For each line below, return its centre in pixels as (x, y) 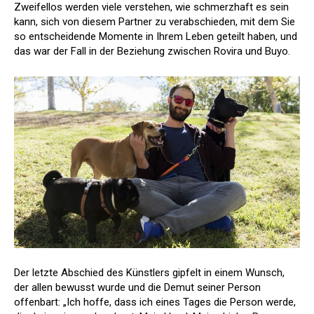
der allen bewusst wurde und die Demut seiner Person (137, 288)
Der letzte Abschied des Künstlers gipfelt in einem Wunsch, (149, 273)
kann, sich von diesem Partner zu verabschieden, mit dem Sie (155, 21)
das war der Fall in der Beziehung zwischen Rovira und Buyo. (152, 51)
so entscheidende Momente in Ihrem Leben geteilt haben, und (156, 36)
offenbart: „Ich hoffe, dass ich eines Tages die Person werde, (155, 302)
